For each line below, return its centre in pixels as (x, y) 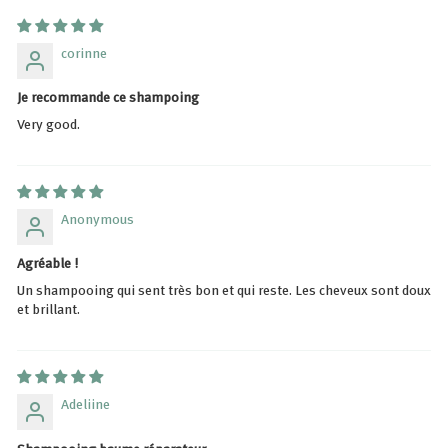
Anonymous (97, 219)
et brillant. (48, 309)
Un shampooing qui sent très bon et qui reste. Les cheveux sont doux (224, 290)
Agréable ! (47, 263)
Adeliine (85, 404)
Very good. (48, 124)
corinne (84, 52)
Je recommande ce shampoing (108, 97)
